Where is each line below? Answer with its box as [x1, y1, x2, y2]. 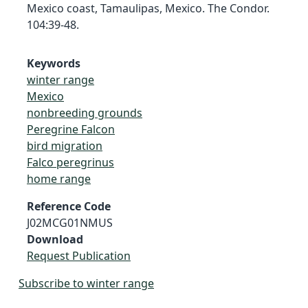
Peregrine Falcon [27, 121, 115, 137]
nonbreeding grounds [27, 104, 142, 120]
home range [27, 170, 91, 186]
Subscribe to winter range [19, 275, 154, 291]
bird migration [27, 137, 102, 153]
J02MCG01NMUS [27, 214, 113, 230]
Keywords [27, 55, 80, 71]
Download [27, 231, 83, 247]
